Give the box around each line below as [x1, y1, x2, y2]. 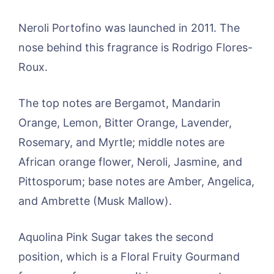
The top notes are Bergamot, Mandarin [18, 96, 221, 109]
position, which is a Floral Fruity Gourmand [18, 250, 240, 263]
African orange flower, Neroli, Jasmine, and [18, 155, 242, 168]
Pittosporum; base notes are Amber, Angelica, [18, 174, 254, 188]
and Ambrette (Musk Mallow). [18, 194, 172, 207]
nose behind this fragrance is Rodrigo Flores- [18, 40, 253, 54]
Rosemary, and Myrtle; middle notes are [18, 135, 224, 149]
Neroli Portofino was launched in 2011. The [18, 21, 240, 34]
